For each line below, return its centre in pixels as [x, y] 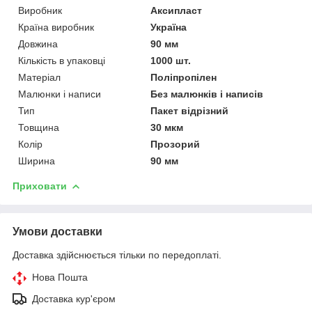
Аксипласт [177, 10]
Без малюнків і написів [207, 94]
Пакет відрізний [190, 110]
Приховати [40, 186]
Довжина [38, 44]
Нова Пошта [60, 277]
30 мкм [167, 127]
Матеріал [39, 77]
